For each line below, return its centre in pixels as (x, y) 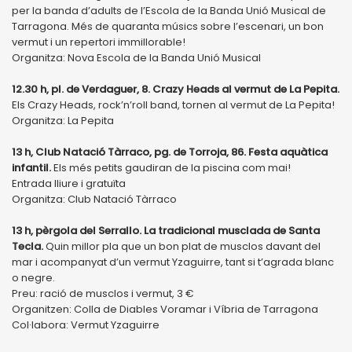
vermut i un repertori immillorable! (99, 42)
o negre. (33, 277)
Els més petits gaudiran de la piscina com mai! (171, 167)
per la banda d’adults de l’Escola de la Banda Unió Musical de (169, 10)
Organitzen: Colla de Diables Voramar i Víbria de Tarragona (165, 309)
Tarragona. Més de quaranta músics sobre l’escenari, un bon (168, 26)
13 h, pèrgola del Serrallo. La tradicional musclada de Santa (166, 230)
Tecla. (27, 246)
